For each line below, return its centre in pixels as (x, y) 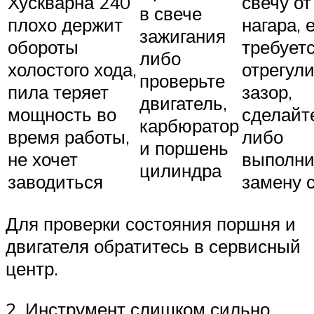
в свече (171, 13)
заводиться (55, 181)
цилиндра (180, 170)
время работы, (69, 136)
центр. (32, 269)
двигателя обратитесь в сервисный (153, 246)
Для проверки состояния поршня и (151, 224)
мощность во (62, 114)
